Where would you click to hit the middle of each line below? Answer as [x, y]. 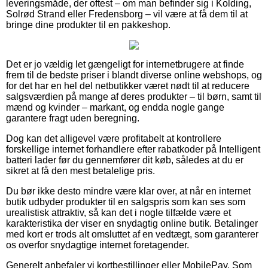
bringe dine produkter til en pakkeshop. [88, 25]
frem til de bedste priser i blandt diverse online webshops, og [134, 75]
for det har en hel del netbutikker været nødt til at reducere [128, 86]
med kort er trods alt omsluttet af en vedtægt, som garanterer [132, 234]
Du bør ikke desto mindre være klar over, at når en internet [128, 191]
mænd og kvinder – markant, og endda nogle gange [115, 107]
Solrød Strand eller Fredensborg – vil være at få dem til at [127, 14]
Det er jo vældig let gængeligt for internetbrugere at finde [125, 64]
